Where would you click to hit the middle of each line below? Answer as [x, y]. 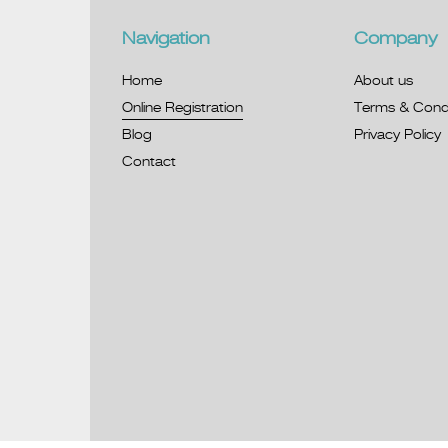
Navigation [166, 39]
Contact [149, 162]
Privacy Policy [398, 135]
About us [384, 81]
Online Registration [183, 108]
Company [396, 39]
